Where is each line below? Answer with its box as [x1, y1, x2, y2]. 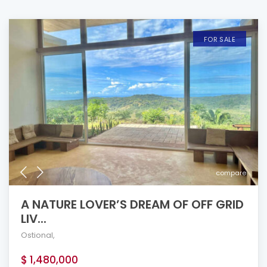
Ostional [21, 229, 53, 241]
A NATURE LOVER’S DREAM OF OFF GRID [21, 195, 244, 213]
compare [216, 167, 246, 178]
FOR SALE [203, 35, 235, 44]
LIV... [21, 210, 46, 227]
